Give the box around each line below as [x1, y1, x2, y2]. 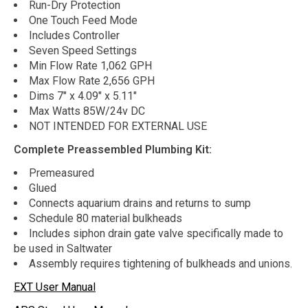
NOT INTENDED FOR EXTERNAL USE [29, 119, 207, 133]
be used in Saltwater [14, 241, 112, 255]
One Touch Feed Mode [29, 13, 137, 27]
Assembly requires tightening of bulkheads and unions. [29, 256, 292, 270]
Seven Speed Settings [29, 43, 137, 57]
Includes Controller [29, 28, 120, 42]
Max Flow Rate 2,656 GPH [29, 74, 155, 87]
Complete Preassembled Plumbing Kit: [14, 142, 212, 156]
